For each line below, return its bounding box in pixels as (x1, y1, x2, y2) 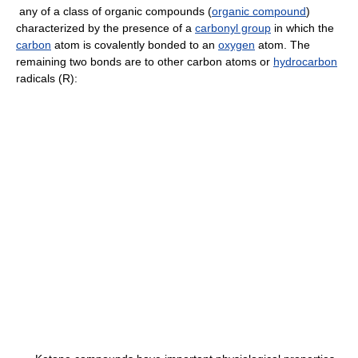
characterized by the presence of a (16, 21, 195, 34)
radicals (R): (16, 71, 78, 85)
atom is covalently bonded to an (51, 38, 218, 51)
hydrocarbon (273, 54, 337, 68)
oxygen (218, 38, 255, 51)
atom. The (255, 38, 310, 51)
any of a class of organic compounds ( (16, 4, 212, 18)
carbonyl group (195, 21, 271, 34)
